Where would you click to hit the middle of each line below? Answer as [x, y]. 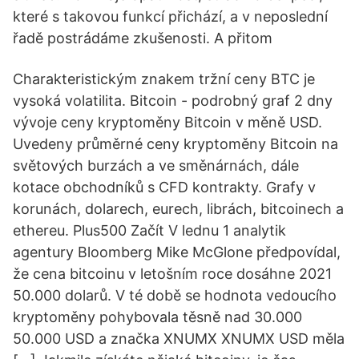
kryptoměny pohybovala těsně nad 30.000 [157, 317]
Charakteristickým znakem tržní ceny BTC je [164, 79]
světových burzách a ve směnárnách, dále [156, 165]
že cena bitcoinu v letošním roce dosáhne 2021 [172, 274]
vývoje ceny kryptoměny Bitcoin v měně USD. [167, 122]
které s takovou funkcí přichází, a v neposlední [170, 16]
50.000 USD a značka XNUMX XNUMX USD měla [179, 339]
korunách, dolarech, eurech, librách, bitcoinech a [178, 209]
